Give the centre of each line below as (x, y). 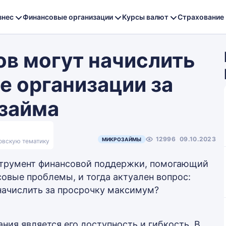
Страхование (201, 17)
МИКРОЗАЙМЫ (122, 139)
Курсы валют (145, 17)
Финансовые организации (68, 17)
